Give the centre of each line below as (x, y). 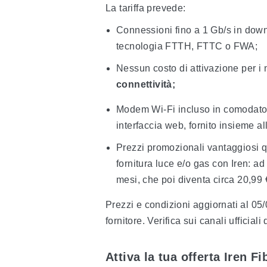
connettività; (146, 84)
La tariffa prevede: (146, 8)
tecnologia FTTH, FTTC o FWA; (187, 46)
